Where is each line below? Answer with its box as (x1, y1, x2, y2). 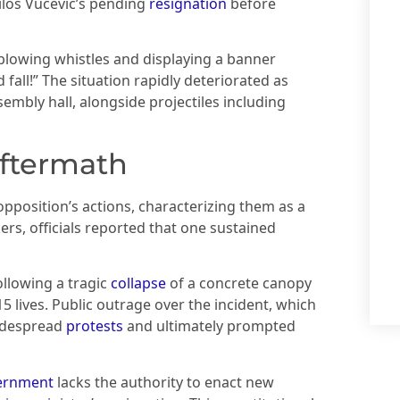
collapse (111, 273, 166, 294)
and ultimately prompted (123, 316, 296, 337)
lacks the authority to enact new (54, 371, 274, 392)
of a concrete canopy (166, 273, 312, 294)
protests (66, 316, 123, 337)
